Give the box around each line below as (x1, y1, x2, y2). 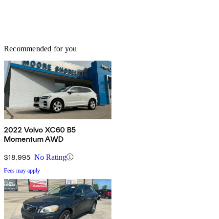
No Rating (34, 153, 66, 161)
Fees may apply (4, 167, 40, 174)
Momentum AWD (4, 134, 64, 144)
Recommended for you (4, 44, 77, 53)
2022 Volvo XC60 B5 (4, 125, 76, 134)
